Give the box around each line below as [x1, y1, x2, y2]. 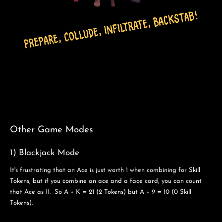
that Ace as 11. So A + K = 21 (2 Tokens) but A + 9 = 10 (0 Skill [10, 189, 191, 196]
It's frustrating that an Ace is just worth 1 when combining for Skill [10, 167, 200, 174]
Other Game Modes [10, 125, 93, 135]
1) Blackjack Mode [10, 149, 79, 158]
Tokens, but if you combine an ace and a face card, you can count [10, 178, 202, 185]
